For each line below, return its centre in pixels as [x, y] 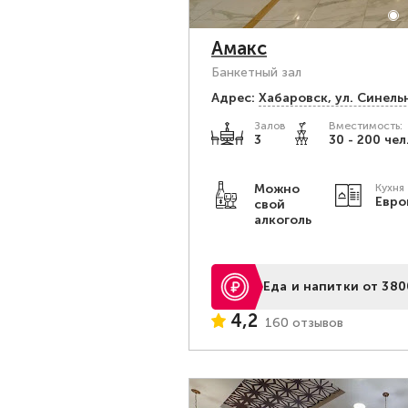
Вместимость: [366, 126]
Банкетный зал [256, 72]
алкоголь [282, 220]
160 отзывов [304, 322]
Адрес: [233, 98]
